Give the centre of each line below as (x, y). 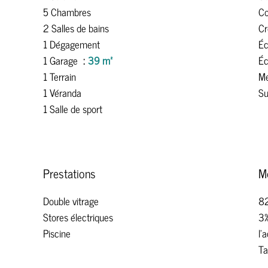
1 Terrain (60, 77)
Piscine (57, 233)
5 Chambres (67, 12)
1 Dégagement (71, 44)
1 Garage (62, 60)
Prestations (69, 173)
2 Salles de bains (76, 28)
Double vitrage (71, 201)
